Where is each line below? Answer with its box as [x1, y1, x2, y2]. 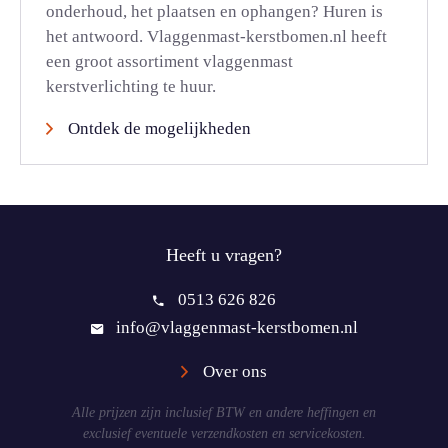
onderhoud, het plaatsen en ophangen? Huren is [46, 2, 383, 21]
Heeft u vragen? [166, 245, 282, 265]
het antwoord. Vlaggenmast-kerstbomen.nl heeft [46, 27, 387, 46]
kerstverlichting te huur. [46, 77, 216, 96]
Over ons [203, 362, 267, 381]
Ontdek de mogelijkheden [68, 119, 251, 138]
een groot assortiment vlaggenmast [46, 52, 293, 71]
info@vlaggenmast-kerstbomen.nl [115, 318, 358, 337]
